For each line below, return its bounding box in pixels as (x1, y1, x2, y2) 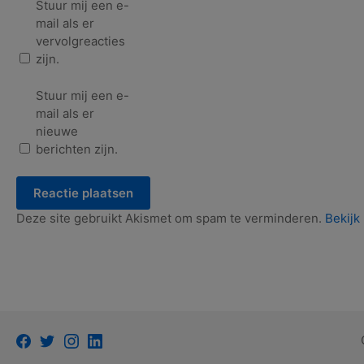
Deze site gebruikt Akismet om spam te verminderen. (16, 210, 325, 227)
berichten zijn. (36, 141, 118, 157)
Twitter (54, 331, 95, 347)
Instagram (77, 331, 135, 347)
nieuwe (36, 123, 78, 139)
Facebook (30, 331, 86, 347)
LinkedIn (101, 331, 150, 347)
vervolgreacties (36, 33, 125, 50)
